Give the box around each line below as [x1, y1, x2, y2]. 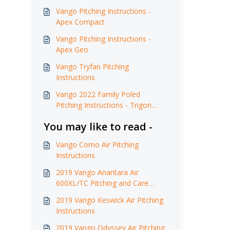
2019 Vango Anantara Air [55, 167, 139, 177]
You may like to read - [43, 120, 152, 133]
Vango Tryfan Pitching [55, 62, 129, 71]
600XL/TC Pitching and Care [55, 178, 148, 188]
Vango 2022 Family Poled [55, 89, 140, 99]
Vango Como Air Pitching [55, 140, 139, 149]
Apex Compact [55, 17, 105, 27]
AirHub [55, 111, 78, 121]
